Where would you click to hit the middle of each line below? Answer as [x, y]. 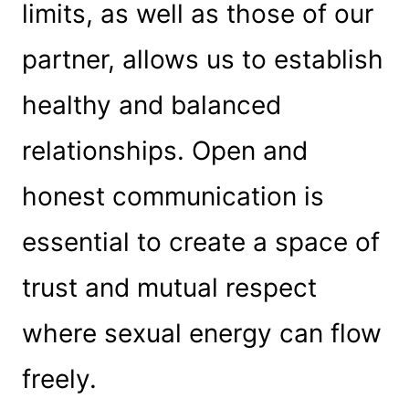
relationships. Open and [164, 150]
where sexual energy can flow [201, 333]
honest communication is [173, 196]
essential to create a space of [200, 241]
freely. [59, 378]
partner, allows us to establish [202, 59]
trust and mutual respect [169, 287]
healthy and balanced [151, 105]
